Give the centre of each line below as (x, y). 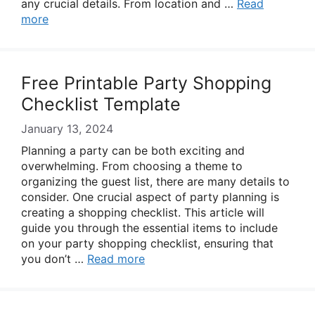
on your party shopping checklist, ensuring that (147, 243)
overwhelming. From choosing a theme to (132, 166)
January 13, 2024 (67, 129)
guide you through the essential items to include (149, 228)
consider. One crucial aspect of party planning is (150, 197)
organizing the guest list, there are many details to (155, 181)
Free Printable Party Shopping (146, 83)
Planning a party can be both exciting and (133, 150)
